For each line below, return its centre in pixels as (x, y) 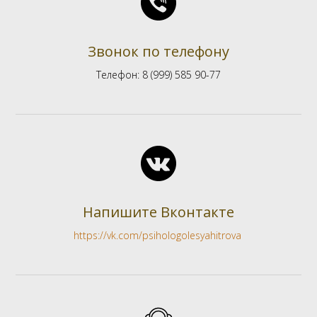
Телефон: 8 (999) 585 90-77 (158, 74)
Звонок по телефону (158, 51)
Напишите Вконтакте (158, 212)
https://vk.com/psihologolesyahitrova (158, 235)
